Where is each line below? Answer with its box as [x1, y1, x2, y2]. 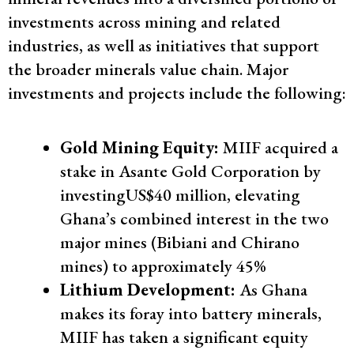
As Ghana [235, 277, 307, 301]
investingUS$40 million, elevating [60, 183, 300, 206]
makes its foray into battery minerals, [60, 301, 322, 325]
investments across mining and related [8, 10, 281, 33]
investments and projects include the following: [8, 81, 346, 104]
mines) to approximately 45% [60, 254, 266, 277]
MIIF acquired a [219, 135, 338, 159]
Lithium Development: [60, 277, 235, 301]
